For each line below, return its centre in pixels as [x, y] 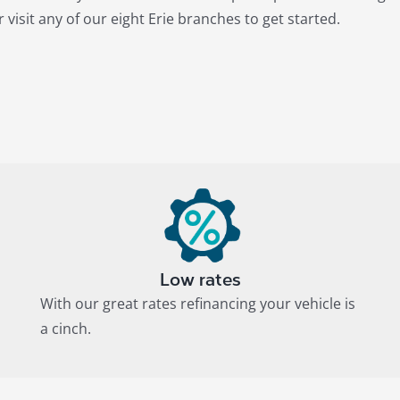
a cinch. [65, 329]
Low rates [200, 280]
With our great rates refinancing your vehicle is [197, 304]
